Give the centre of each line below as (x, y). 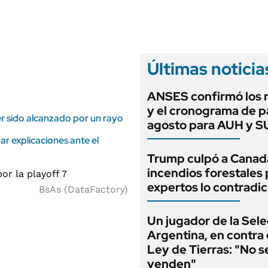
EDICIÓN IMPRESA (227, 20)
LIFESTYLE (66, 8)
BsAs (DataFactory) (83, 189)
